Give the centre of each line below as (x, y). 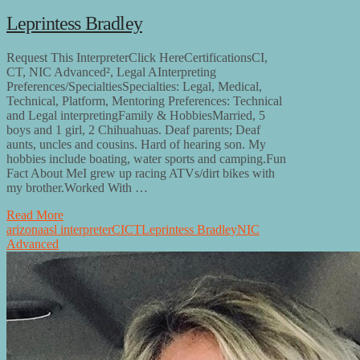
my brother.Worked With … (77, 188)
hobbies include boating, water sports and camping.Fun (146, 159)
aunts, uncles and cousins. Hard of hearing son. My (136, 145)
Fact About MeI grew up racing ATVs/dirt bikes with (141, 174)
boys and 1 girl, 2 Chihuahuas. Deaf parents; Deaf (133, 130)
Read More (35, 215)
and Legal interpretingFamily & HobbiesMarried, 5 (136, 116)
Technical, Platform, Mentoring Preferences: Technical (144, 101)
